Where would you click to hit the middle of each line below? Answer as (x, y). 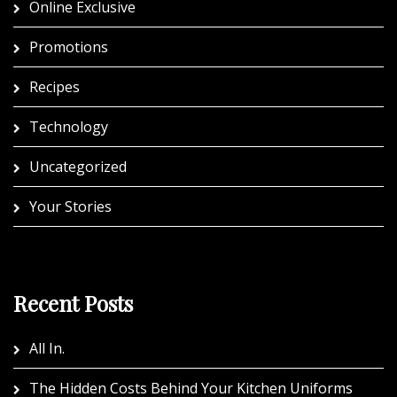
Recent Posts (73, 303)
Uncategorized (78, 166)
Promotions (69, 47)
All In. (47, 348)
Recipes (54, 86)
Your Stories (70, 206)
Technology (69, 126)
